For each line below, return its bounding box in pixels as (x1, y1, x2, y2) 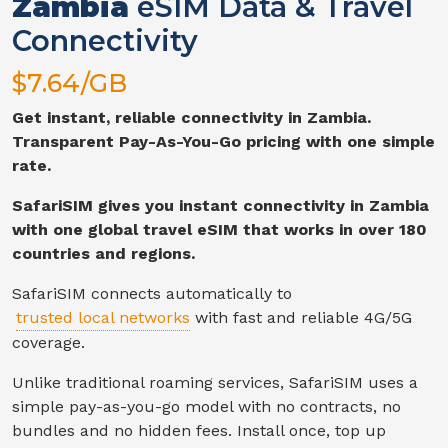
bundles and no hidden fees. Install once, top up (12, 420, 386, 440)
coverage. (12, 332, 85, 352)
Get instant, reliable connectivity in (12, 107, 307, 127)
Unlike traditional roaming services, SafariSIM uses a (12, 372, 418, 392)
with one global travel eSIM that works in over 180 (12, 219, 427, 239)
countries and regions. (12, 243, 195, 263)
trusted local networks (16, 307, 190, 327)
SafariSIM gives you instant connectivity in (12, 195, 369, 215)
